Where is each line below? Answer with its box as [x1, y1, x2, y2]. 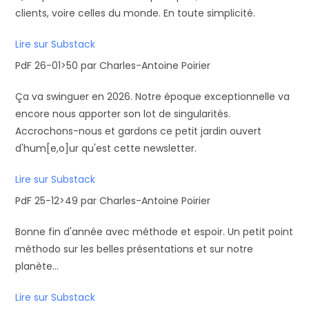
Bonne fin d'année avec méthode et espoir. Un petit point [15, 225, 294, 239]
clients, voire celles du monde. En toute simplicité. [15, 6, 256, 20]
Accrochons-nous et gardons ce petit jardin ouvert [15, 124, 262, 138]
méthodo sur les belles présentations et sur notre [15, 242, 254, 256]
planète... [15, 259, 59, 273]
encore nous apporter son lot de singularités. [15, 107, 231, 121]
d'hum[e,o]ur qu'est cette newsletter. [15, 141, 197, 155]
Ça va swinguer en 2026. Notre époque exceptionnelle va [15, 90, 290, 103]
